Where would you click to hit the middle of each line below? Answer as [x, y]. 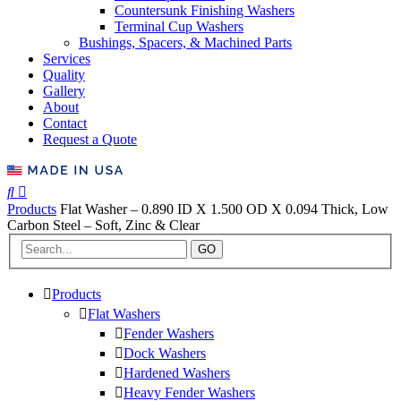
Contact [65, 123]
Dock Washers [165, 354]
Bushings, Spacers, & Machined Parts [185, 42]
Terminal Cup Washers [179, 26]
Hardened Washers [177, 373]
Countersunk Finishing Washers [205, 10]
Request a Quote [90, 139]
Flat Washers [124, 314]
